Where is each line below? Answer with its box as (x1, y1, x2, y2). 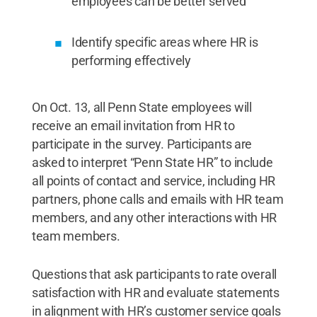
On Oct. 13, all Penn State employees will (31, 99, 252, 115)
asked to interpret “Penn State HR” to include (31, 154, 273, 170)
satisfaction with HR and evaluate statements (31, 284, 279, 300)
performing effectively (71, 52, 191, 68)
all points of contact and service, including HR (31, 173, 276, 188)
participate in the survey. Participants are (31, 136, 253, 151)
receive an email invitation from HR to (31, 117, 235, 133)
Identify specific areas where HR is (71, 34, 258, 50)
